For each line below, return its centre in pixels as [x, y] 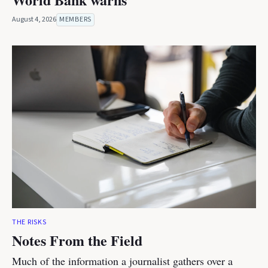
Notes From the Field [77, 240]
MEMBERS [75, 19]
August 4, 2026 [34, 19]
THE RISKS [29, 222]
